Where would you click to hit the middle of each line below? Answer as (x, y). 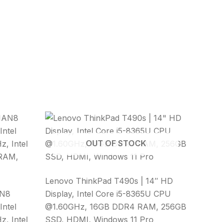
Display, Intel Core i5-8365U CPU (108, 194)
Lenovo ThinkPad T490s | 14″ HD (109, 181)
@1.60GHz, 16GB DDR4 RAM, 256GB (116, 207)
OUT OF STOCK (116, 143)
